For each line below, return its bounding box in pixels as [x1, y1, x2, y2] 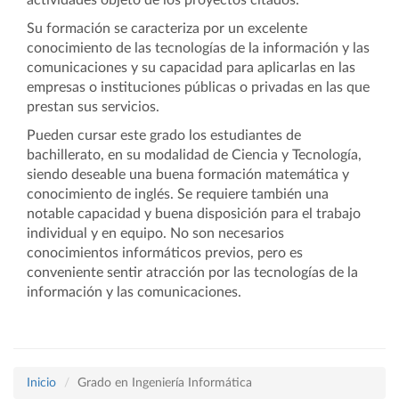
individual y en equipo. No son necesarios [27, 226, 284, 240]
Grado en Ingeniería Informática [77, 377, 252, 389]
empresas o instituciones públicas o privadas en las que [27, 80, 370, 94]
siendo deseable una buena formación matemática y [27, 167, 349, 182]
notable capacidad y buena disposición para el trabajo [27, 207, 361, 221]
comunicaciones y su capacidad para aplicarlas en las [27, 61, 355, 75]
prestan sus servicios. [27, 100, 159, 114]
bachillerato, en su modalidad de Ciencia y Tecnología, [27, 148, 362, 162]
